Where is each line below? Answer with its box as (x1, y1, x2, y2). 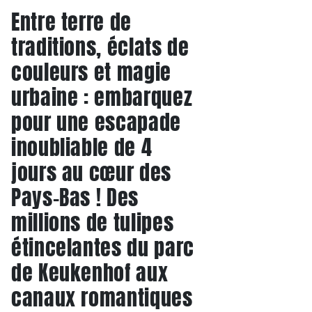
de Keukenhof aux (11, 257, 169, 288)
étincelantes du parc (11, 232, 194, 263)
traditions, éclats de (11, 31, 189, 63)
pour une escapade (11, 107, 181, 138)
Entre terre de (11, 6, 132, 38)
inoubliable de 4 (11, 132, 153, 163)
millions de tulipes (11, 207, 174, 238)
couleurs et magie (11, 56, 171, 88)
